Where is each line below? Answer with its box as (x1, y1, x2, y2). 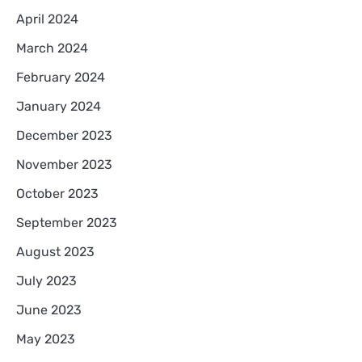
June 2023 (16, 301, 82, 318)
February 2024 (16, 69, 105, 85)
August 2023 (16, 243, 95, 259)
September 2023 (16, 214, 117, 230)
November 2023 (16, 156, 112, 172)
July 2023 (16, 272, 77, 288)
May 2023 (16, 330, 75, 347)
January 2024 (16, 98, 101, 114)
